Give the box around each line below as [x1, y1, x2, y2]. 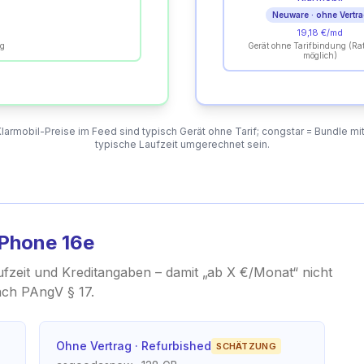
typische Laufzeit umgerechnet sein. [94, 138, 270, 150]
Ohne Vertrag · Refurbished [56, 339, 212, 353]
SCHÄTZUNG [216, 340, 276, 352]
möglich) [303, 50, 337, 60]
